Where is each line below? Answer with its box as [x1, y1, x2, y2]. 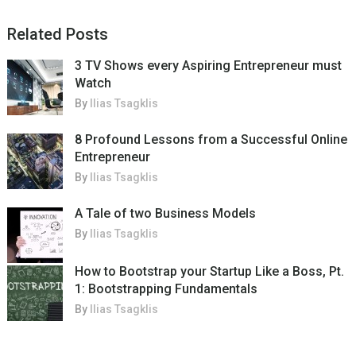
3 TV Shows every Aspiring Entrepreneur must [74, 58, 342, 74]
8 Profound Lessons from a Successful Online [74, 132, 347, 148]
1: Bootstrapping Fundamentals [74, 281, 257, 297]
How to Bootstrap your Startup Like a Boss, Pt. [74, 264, 344, 280]
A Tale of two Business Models [74, 206, 256, 222]
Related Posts [6, 25, 108, 44]
